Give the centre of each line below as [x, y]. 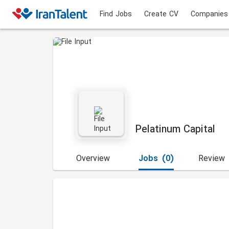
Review [212, 159]
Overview [93, 159]
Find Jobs [116, 14]
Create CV [161, 14]
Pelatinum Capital [175, 130]
